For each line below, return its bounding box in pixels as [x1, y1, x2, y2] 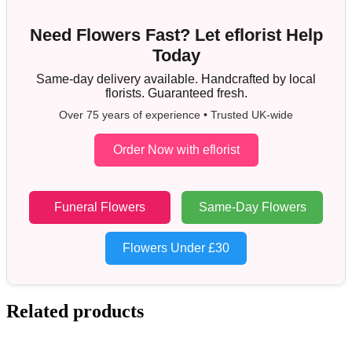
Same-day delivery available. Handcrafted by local [36, 71, 316, 86]
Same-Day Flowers [198, 200, 306, 214]
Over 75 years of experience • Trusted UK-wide [59, 108, 293, 121]
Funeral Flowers [54, 200, 145, 214]
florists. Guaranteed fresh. [104, 86, 247, 100]
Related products [6, 300, 144, 321]
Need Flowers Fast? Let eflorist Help [29, 24, 323, 45]
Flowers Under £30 [123, 240, 229, 255]
